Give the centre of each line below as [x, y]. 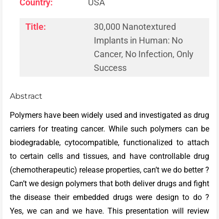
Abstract [26, 96]
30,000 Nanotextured [135, 26]
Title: [36, 26]
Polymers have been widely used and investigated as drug [109, 115]
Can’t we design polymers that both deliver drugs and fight [109, 184]
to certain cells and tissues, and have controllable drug [109, 156]
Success [110, 67]
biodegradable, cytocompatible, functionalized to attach [109, 143]
